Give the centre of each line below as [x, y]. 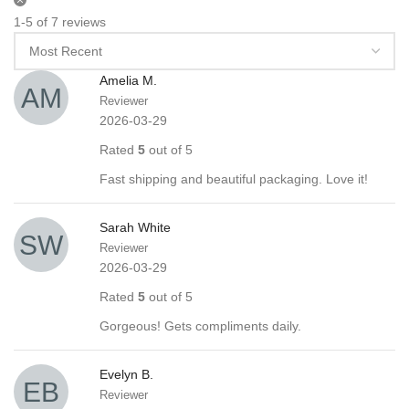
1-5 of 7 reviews [60, 21]
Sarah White [135, 227]
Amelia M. [128, 80]
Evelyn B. [126, 374]
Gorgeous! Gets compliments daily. [200, 325]
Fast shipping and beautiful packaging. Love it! [234, 178]
